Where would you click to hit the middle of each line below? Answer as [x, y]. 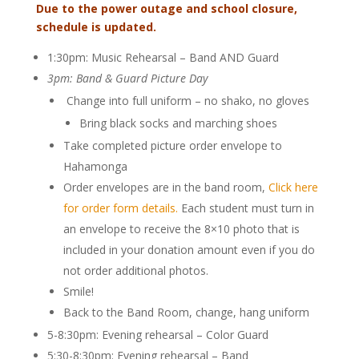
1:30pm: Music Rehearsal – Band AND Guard [163, 57]
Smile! [78, 291]
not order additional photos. [135, 270]
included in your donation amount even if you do [189, 249]
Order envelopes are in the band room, [165, 187]
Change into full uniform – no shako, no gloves [186, 100]
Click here [293, 187]
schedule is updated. [96, 26]
